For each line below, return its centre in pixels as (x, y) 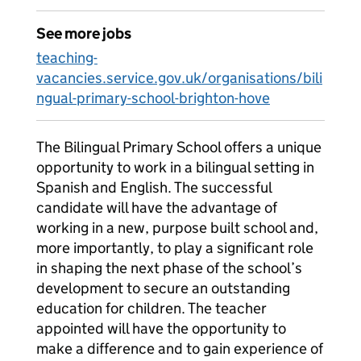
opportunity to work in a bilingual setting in (175, 167)
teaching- (67, 58)
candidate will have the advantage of (157, 207)
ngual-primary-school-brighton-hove (153, 98)
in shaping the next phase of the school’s (169, 268)
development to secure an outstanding (163, 288)
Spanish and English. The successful (154, 187)
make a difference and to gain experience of (180, 349)
